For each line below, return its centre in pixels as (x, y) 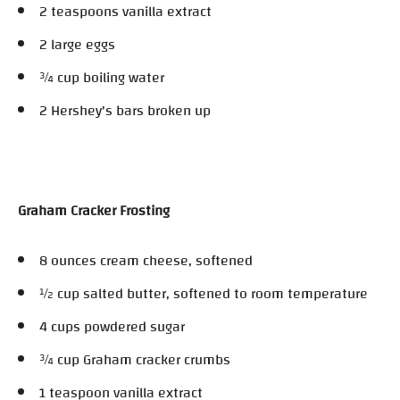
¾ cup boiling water (102, 77)
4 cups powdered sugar (112, 326)
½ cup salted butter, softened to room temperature (204, 293)
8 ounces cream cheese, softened (146, 260)
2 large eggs (77, 44)
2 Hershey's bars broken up (125, 110)
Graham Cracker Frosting (94, 210)
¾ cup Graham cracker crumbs (135, 359)
